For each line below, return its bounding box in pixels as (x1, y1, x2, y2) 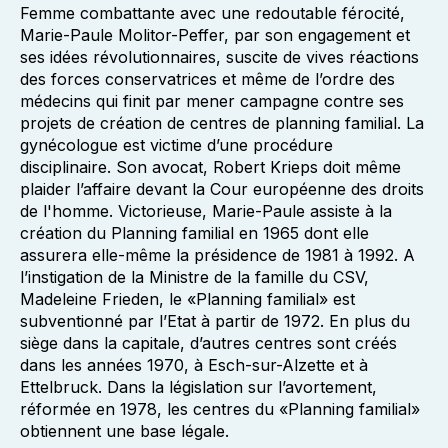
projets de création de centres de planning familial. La (20, 113, 424, 133)
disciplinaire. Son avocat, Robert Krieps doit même (20, 157, 401, 177)
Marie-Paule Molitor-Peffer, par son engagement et (20, 25, 410, 45)
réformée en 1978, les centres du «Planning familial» (20, 399, 420, 419)
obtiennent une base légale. (20, 421, 229, 441)
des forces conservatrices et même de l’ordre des (20, 69, 395, 89)
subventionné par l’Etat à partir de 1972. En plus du (20, 311, 410, 331)
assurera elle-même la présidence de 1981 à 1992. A (20, 245, 415, 265)
